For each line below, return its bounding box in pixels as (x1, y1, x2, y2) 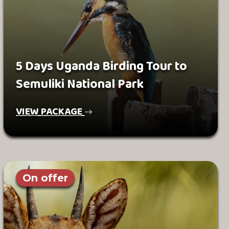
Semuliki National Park (16, 74, 144, 95)
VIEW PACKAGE (16, 103, 85, 120)
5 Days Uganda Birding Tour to (16, 56, 188, 77)
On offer (22, 172, 68, 184)
